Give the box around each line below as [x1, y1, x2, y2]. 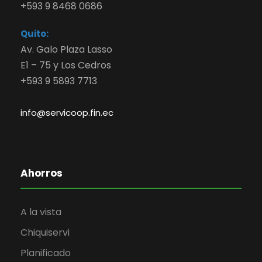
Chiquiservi [20, 226, 70, 240]
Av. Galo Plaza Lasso [20, 43, 112, 57]
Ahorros [20, 166, 63, 181]
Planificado [20, 246, 71, 260]
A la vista [20, 205, 61, 219]
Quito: [20, 27, 49, 40]
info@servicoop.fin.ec [20, 106, 113, 119]
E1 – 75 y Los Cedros [20, 58, 111, 73]
